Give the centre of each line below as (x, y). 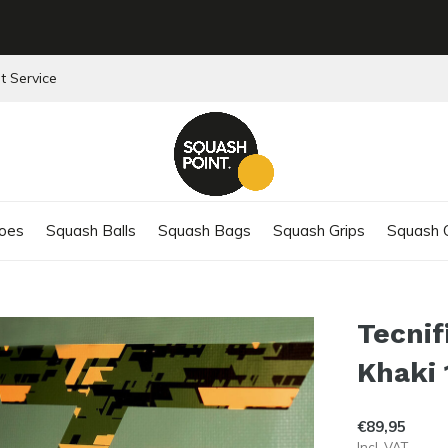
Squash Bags (204, 230)
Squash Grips (319, 230)
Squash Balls (91, 230)
